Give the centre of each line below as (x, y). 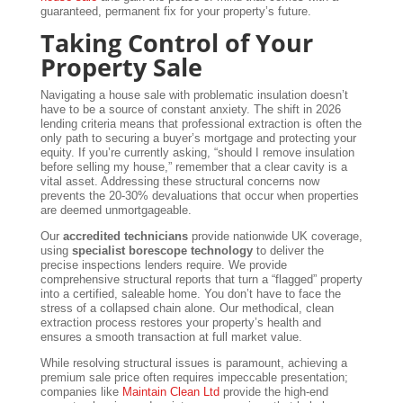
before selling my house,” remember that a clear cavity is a (193, 167)
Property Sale (121, 67)
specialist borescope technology (162, 251)
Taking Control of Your (176, 43)
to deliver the (288, 251)
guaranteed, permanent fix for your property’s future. (175, 12)
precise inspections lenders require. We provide (163, 265)
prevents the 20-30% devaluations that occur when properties (199, 196)
